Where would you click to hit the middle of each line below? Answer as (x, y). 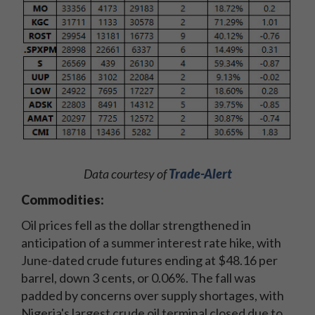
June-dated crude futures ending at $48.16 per (149, 260)
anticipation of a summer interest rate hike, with (151, 242)
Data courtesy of (126, 173)
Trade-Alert (200, 173)
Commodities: (63, 199)
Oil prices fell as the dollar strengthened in (136, 225)
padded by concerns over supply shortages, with (153, 295)
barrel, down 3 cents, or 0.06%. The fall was (139, 277)
